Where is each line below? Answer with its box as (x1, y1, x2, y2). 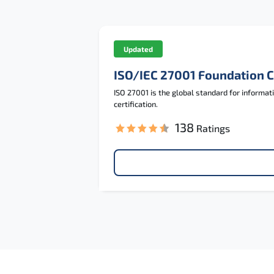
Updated (123, 44, 153, 53)
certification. (113, 98, 158, 109)
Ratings (196, 122, 230, 134)
